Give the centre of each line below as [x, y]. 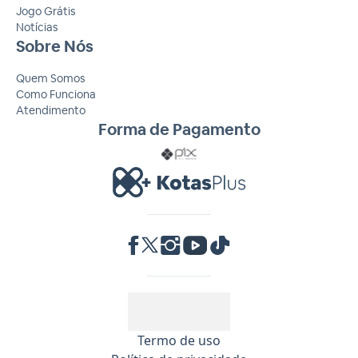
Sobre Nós [55, 46]
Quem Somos [50, 78]
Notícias [37, 27]
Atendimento [51, 110]
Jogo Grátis [46, 11]
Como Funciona [56, 94]
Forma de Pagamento [179, 129]
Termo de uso [179, 340]
